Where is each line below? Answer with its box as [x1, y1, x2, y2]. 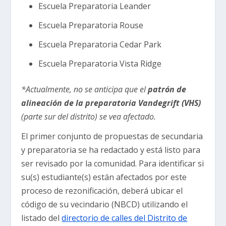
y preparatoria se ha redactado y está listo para [21, 144, 201, 155]
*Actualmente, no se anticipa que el [21, 83, 148, 95]
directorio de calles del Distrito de [62, 212, 188, 223]
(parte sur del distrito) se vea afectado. [21, 110, 158, 122]
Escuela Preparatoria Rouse [38, 20, 145, 31]
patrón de [148, 83, 187, 95]
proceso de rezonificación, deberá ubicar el [21, 185, 183, 196]
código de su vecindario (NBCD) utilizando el [21, 198, 188, 210]
